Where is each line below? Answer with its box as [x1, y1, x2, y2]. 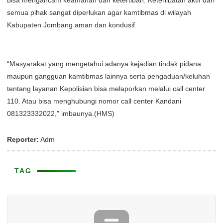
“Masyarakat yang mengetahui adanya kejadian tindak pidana [7, 60, 201, 68]
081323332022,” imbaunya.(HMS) [7, 110, 114, 117]
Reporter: [7, 135, 39, 143]
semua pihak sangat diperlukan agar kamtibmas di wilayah [7, 8, 191, 16]
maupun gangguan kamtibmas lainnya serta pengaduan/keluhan [7, 72, 210, 80]
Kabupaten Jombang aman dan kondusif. [7, 21, 137, 29]
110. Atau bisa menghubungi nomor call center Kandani [7, 97, 181, 105]
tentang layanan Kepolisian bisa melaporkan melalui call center [7, 85, 205, 93]
